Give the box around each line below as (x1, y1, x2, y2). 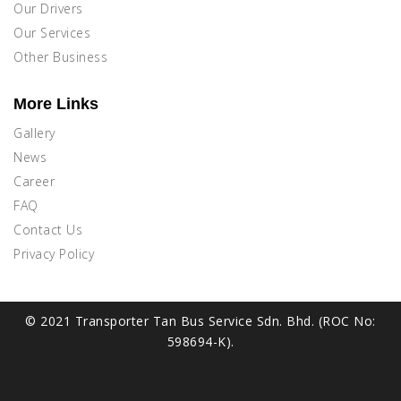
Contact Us (13, 221, 82, 239)
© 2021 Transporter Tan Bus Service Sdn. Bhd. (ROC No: (25, 312, 376, 330)
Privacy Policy (13, 245, 94, 263)
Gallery (13, 124, 55, 142)
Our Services (13, 24, 90, 42)
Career (13, 173, 55, 191)
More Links (13, 95, 98, 114)
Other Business (13, 48, 107, 66)
